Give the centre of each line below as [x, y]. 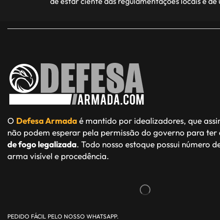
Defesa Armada [47, 121]
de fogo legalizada [42, 144]
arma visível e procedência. [58, 156]
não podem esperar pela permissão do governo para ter [113, 133]
